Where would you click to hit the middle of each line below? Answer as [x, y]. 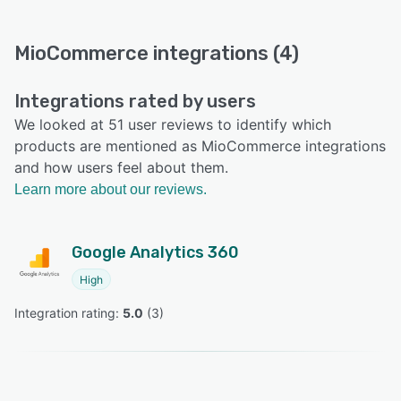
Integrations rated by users [135, 102]
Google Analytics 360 [155, 253]
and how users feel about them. [121, 168]
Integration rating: [68, 313]
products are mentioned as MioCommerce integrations [200, 146]
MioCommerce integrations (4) [157, 54]
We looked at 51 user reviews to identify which [173, 125]
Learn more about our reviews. [111, 190]
